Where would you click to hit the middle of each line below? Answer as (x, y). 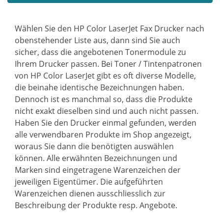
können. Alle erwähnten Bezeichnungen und (96, 158)
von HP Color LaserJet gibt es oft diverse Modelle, (105, 76)
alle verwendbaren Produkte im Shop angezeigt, (103, 135)
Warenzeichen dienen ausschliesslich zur (90, 193)
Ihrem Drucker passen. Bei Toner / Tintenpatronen (108, 64)
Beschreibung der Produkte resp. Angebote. (96, 205)
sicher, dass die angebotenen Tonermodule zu (100, 52)
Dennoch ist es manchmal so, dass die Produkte (104, 99)
